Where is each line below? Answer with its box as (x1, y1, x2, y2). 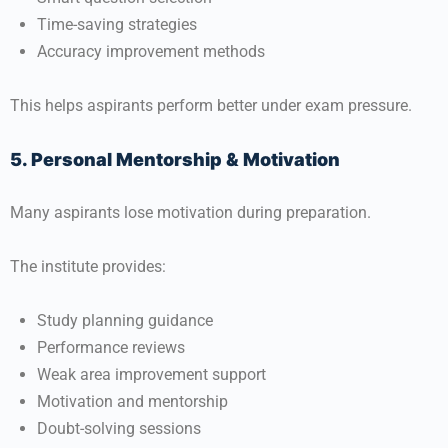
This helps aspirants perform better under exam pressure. (10, 96, 412, 115)
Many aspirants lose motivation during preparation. (10, 203, 371, 222)
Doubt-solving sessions (37, 419, 201, 438)
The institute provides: (10, 257, 166, 276)
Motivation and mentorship (37, 392, 228, 411)
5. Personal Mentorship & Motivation (10, 149, 340, 170)
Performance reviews (37, 338, 185, 357)
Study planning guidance (37, 311, 213, 330)
